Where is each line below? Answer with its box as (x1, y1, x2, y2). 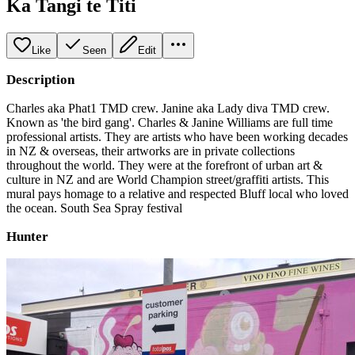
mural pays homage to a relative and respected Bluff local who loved (6, 186, 349, 200)
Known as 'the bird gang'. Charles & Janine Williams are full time (6, 115, 333, 129)
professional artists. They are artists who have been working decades (6, 129, 348, 143)
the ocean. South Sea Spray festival (6, 200, 182, 215)
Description (6, 71, 74, 87)
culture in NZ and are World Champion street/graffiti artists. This (6, 172, 329, 186)
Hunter (6, 228, 48, 244)
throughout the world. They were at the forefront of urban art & (6, 158, 323, 172)
